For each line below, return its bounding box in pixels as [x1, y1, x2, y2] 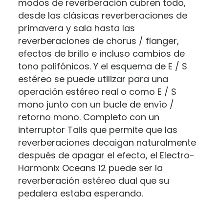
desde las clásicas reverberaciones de [18, 9, 187, 22]
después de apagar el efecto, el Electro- [18, 149, 195, 161]
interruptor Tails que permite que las [18, 123, 177, 136]
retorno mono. [18, 110, 83, 123]
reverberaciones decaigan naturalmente [18, 136, 196, 149]
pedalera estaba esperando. [18, 187, 143, 199]
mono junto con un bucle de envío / [18, 98, 174, 110]
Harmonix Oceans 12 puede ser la [18, 161, 163, 174]
